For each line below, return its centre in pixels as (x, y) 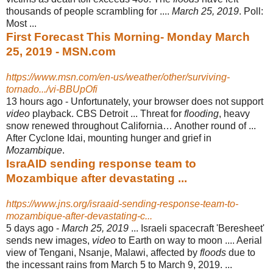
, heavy (234, 113)
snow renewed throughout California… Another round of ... (131, 126)
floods (213, 252)
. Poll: (251, 11)
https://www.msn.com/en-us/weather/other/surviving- (118, 77)
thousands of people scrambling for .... (89, 11)
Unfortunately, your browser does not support (167, 101)
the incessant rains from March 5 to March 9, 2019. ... (119, 264)
